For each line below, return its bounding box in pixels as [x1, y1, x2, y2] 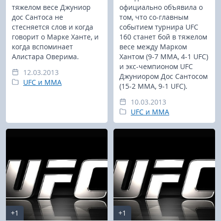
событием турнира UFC [119, 22, 198, 32]
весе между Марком [119, 42, 187, 52]
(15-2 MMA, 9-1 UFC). [119, 81, 187, 91]
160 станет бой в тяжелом [119, 32, 207, 42]
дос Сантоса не [12, 12, 63, 22]
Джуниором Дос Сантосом [119, 72, 208, 81]
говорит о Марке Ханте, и [12, 32, 99, 42]
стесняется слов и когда [12, 22, 93, 32]
